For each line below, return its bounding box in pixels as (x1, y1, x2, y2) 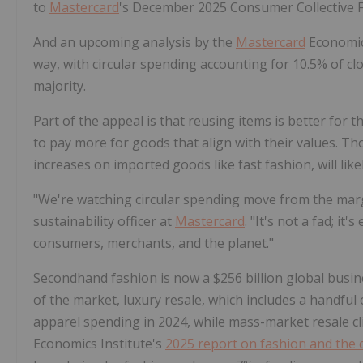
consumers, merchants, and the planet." (33, 234, 274, 253)
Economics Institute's (33, 335, 165, 353)
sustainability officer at (33, 212, 175, 231)
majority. (33, 77, 86, 96)
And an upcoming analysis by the (33, 33, 236, 52)
